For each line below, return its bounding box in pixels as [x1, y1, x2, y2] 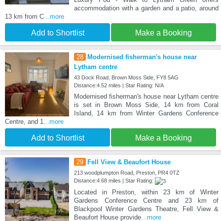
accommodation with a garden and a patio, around [74, 4, 219, 12]
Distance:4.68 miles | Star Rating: [74, 177, 155, 184]
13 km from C [5, 12, 44, 20]
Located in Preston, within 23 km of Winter [74, 188, 219, 196]
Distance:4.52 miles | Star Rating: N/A [74, 82, 164, 88]
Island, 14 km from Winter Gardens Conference [74, 109, 219, 117]
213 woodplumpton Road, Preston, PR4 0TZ [74, 169, 180, 176]
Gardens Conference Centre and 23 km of [74, 196, 219, 204]
